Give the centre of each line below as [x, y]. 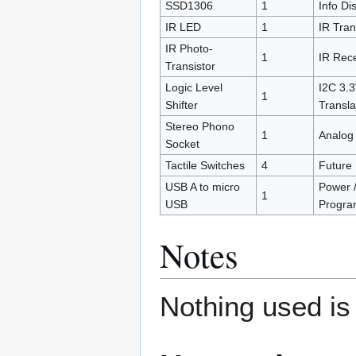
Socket [182, 143]
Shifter [181, 104]
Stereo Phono [199, 126]
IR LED [183, 27]
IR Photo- [189, 48]
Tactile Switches [205, 165]
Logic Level [193, 87]
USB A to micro [202, 186]
